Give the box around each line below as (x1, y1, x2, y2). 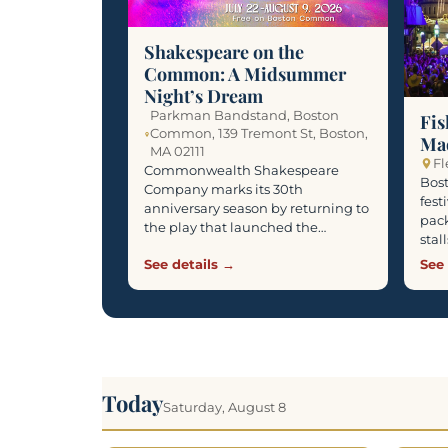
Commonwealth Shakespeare (144, 162, 339, 179)
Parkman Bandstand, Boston (150, 108, 340, 124)
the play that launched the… (144, 219, 326, 236)
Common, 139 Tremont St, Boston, (150, 126, 369, 142)
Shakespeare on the (144, 40, 304, 65)
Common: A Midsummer (144, 62, 346, 87)
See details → (144, 255, 235, 272)
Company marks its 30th (144, 181, 303, 198)
